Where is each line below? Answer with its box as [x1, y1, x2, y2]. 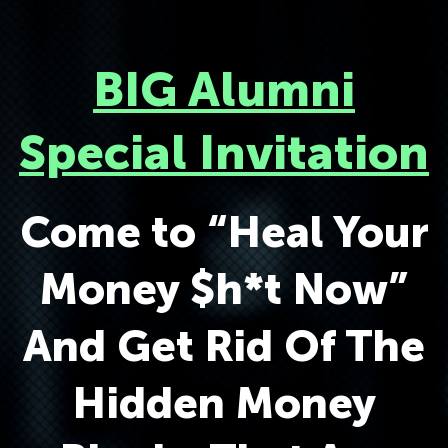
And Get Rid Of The [23, 320, 425, 372]
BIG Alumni [93, 61, 355, 118]
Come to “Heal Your [19, 206, 429, 258]
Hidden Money [72, 377, 376, 429]
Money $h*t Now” [40, 263, 408, 315]
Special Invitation [19, 124, 429, 181]
